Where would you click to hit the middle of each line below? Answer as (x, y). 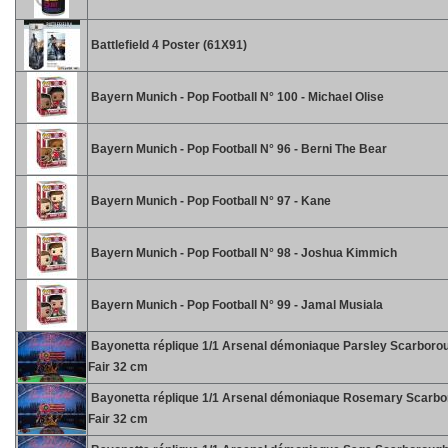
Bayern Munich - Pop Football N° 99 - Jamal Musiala (235, 305)
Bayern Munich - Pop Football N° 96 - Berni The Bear (237, 149)
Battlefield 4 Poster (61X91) (167, 45)
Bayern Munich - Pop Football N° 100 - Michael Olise (236, 97)
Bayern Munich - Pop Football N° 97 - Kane (209, 201)
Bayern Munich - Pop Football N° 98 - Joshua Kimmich (242, 253)
